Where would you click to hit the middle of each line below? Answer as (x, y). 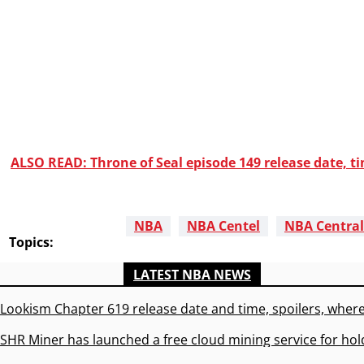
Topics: (31, 243)
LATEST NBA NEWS (192, 275)
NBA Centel (223, 226)
